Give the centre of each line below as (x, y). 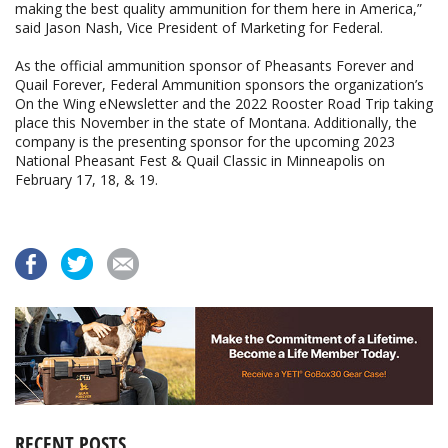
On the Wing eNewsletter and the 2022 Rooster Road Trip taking (224, 103)
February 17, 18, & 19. (90, 179)
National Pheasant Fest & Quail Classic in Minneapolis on (200, 160)
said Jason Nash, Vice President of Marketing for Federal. (199, 27)
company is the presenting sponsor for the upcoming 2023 (205, 141)
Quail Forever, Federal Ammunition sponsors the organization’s (219, 84)
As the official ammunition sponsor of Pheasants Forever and (214, 65)
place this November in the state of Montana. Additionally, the (216, 122)
